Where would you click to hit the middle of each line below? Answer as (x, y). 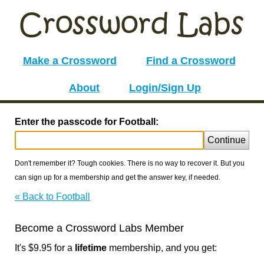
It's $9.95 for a (45, 248)
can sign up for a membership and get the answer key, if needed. (118, 177)
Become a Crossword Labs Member (99, 228)
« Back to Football (52, 197)
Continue (227, 140)
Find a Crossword (191, 61)
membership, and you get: (162, 248)
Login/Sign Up (165, 88)
